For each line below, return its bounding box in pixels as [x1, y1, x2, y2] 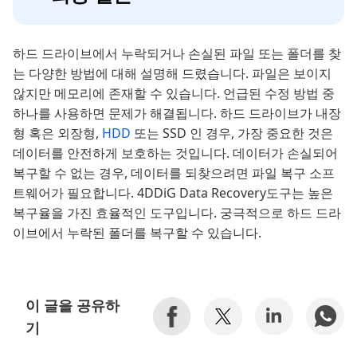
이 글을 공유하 [25, 295, 120, 315]
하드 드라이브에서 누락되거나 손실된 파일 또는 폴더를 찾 [13, 44, 341, 62]
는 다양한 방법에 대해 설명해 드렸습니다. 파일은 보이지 [13, 64, 331, 82]
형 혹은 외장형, [13, 124, 102, 142]
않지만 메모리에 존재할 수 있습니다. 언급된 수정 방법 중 [13, 84, 335, 102]
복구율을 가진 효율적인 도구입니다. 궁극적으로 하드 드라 [13, 203, 341, 222]
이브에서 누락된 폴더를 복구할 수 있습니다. [13, 223, 261, 241]
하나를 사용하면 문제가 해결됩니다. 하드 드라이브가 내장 [13, 104, 341, 122]
